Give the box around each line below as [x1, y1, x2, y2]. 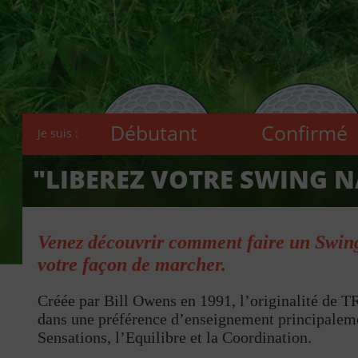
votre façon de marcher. [38, 253, 227, 275]
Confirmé [261, 119, 348, 146]
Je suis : [38, 125, 79, 141]
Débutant [110, 119, 198, 146]
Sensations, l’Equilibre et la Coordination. [38, 328, 312, 346]
